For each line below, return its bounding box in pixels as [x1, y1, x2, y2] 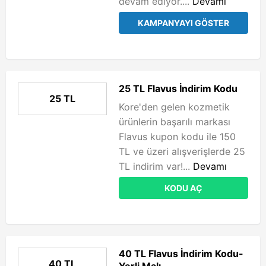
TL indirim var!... [119, 160, 193, 172]
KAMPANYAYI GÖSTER [138, 18, 229, 28]
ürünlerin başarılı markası [119, 116, 233, 128]
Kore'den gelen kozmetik [119, 101, 230, 113]
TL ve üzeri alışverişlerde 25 [119, 145, 245, 157]
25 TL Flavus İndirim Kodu [119, 83, 237, 94]
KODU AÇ [164, 183, 202, 193]
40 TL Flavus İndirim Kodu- [119, 248, 243, 259]
